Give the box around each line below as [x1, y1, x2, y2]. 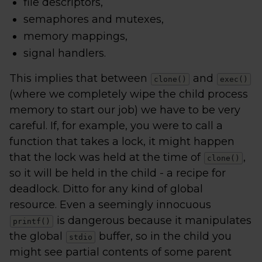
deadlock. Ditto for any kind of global [9, 182, 203, 195]
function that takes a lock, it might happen [9, 135, 235, 148]
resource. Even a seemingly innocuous [9, 198, 211, 211]
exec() [220, 75, 248, 84]
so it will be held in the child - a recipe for [9, 167, 226, 180]
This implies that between [9, 72, 150, 85]
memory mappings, [23, 30, 127, 43]
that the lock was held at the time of [9, 151, 204, 164]
